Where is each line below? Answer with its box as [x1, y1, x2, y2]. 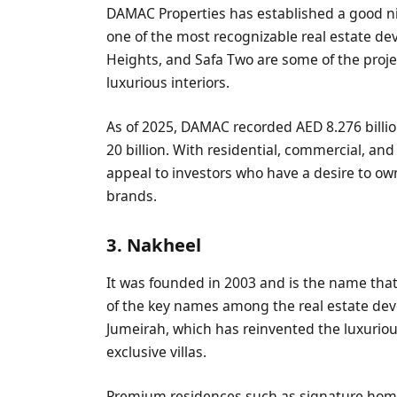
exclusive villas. [106, 342, 207, 362]
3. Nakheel [106, 232, 202, 257]
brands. [106, 185, 158, 206]
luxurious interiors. [106, 72, 230, 92]
